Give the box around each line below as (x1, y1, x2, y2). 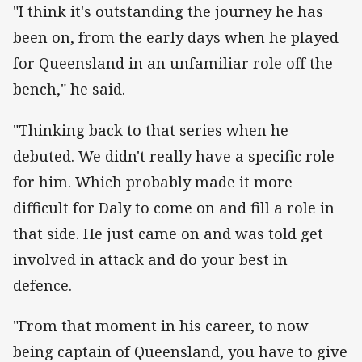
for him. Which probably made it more (13, 171, 293, 192)
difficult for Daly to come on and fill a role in (13, 197, 335, 217)
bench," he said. (13, 79, 125, 99)
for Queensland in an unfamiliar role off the (13, 53, 333, 74)
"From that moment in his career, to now (13, 315, 309, 335)
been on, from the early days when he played (13, 27, 339, 48)
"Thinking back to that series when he (13, 120, 288, 140)
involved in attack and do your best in (13, 249, 288, 269)
